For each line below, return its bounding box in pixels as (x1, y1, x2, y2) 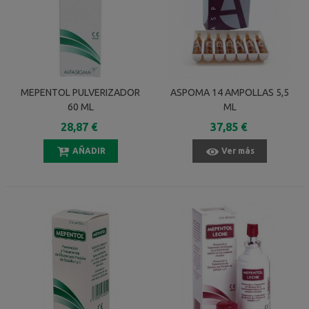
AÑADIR (72, 146, 106, 155)
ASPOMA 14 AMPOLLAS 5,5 (170, 86, 290, 98)
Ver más (221, 146, 255, 155)
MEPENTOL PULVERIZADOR (21, 86, 141, 98)
